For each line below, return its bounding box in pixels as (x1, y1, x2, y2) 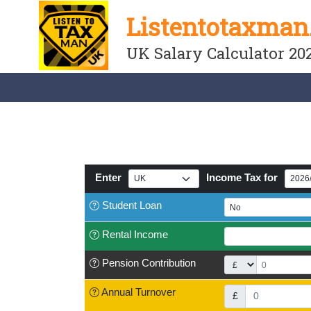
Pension (102, 257, 142, 269)
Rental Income (102, 228, 168, 240)
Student (102, 199, 140, 211)
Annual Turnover (101, 286, 176, 298)
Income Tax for (203, 171, 280, 183)
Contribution (142, 257, 196, 269)
